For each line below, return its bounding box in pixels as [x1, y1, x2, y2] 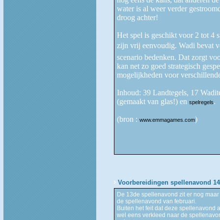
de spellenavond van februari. [116, 197, 196, 205]
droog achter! [116, 13, 158, 22]
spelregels [189, 99, 214, 105]
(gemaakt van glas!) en [116, 97, 189, 106]
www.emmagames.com [139, 116, 195, 123]
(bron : [116, 114, 139, 123]
